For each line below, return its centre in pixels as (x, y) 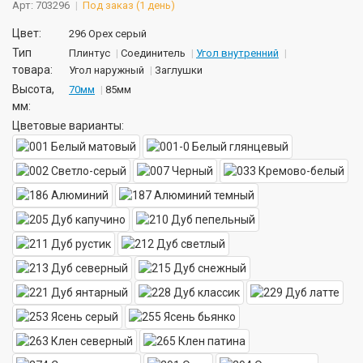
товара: (32, 69)
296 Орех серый (108, 33)
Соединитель (153, 53)
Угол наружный (107, 70)
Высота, (33, 89)
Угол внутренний (237, 53)
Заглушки (179, 70)
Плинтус (90, 53)
